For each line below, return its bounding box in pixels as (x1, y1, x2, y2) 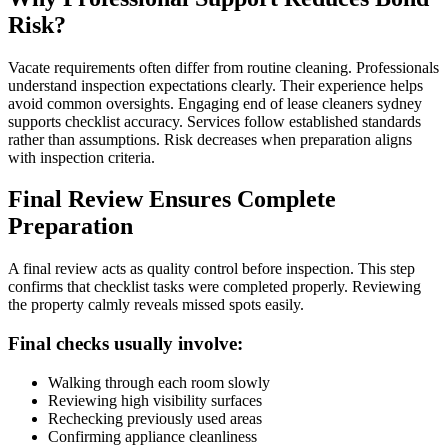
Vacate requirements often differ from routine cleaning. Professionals (8, 58, 439, 76)
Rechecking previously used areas (48, 409, 262, 427)
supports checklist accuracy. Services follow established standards (8, 112, 421, 130)
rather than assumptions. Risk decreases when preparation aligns (8, 130, 412, 148)
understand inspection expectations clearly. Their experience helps (8, 76, 423, 94)
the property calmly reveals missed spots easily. (8, 296, 304, 314)
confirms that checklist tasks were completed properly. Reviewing (8, 278, 421, 296)
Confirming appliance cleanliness (48, 427, 257, 445)
